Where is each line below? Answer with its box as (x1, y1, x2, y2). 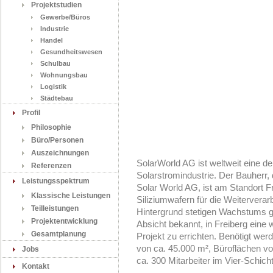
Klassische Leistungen (31, 191, 110, 200)
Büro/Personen (31, 136, 83, 144)
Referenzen (31, 161, 71, 170)
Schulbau (40, 60, 71, 67)
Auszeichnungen (31, 149, 89, 157)
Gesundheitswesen (40, 48, 102, 55)
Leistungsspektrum (22, 177, 90, 185)
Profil (22, 108, 40, 117)
